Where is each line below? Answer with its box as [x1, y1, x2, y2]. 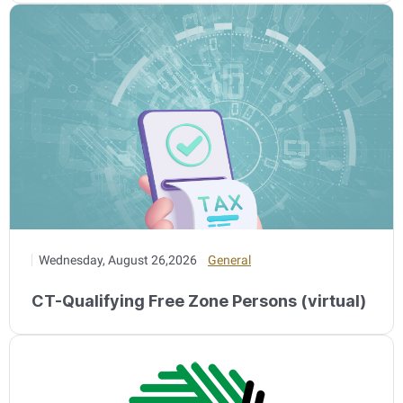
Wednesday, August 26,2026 [39, 252, 197, 267]
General [208, 252, 251, 267]
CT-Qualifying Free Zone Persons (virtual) [31, 291, 366, 310]
